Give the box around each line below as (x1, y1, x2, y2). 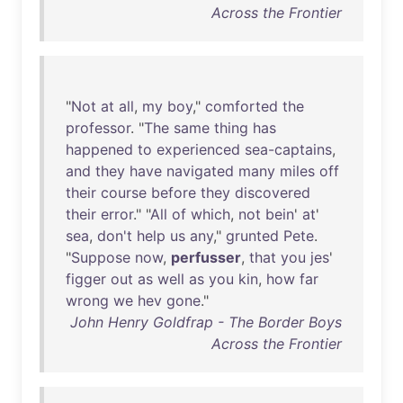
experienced (157, 140, 240, 158)
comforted (205, 97, 278, 115)
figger (66, 270, 106, 288)
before (151, 184, 196, 201)
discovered (235, 184, 310, 201)
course (101, 184, 147, 201)
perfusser (171, 248, 241, 266)
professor (66, 119, 130, 137)
